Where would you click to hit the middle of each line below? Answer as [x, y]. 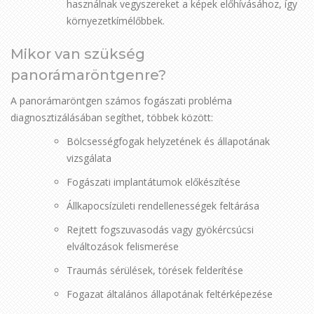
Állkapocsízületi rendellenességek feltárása [163, 206]
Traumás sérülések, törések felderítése [155, 270]
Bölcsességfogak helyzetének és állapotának [168, 141]
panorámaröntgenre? [88, 75]
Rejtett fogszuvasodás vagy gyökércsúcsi [160, 230]
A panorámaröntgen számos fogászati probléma [121, 101]
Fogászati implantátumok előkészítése [153, 182]
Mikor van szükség [78, 54]
